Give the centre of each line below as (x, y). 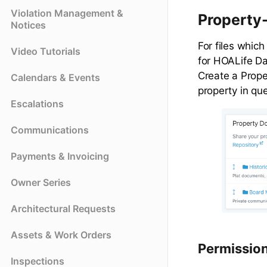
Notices (28, 25)
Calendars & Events (55, 78)
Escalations (37, 104)
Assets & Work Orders (61, 235)
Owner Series (41, 183)
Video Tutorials (46, 52)
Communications (50, 130)
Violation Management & (67, 13)
